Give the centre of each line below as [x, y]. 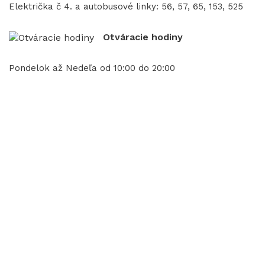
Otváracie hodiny [143, 37]
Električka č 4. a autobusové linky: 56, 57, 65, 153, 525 [126, 7]
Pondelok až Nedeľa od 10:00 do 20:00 [92, 68]
